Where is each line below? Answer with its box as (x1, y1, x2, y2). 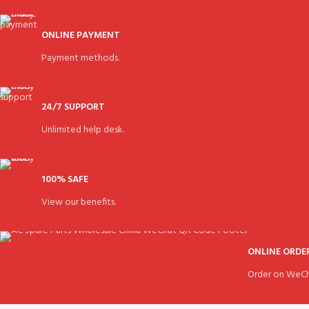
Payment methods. (41, 50, 119, 66)
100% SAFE (41, 171, 88, 188)
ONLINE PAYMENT (41, 27, 120, 43)
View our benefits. (41, 194, 116, 210)
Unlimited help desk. (41, 122, 124, 139)
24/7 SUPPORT (41, 99, 105, 116)
